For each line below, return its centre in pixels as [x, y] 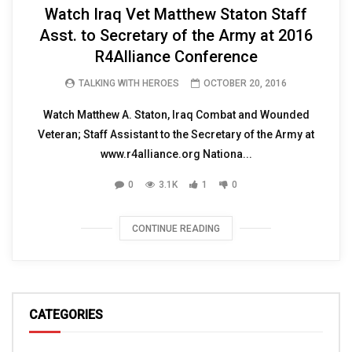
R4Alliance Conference [176, 57]
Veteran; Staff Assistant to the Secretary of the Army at [176, 135]
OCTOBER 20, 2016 [245, 84]
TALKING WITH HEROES [129, 84]
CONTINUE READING [176, 229]
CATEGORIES [66, 315]
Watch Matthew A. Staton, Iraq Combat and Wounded [176, 115]
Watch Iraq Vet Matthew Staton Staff [176, 15]
